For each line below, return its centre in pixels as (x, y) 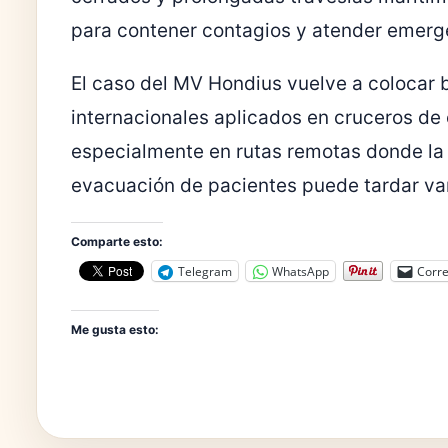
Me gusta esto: (115, 330)
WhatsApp (300, 271)
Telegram (205, 271)
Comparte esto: (117, 242)
